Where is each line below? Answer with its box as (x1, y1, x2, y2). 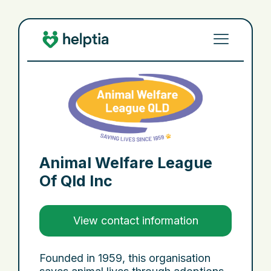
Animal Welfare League (39, 154, 212, 172)
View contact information (73, 214, 198, 227)
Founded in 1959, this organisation (39, 252, 211, 265)
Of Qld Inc (39, 172, 113, 191)
